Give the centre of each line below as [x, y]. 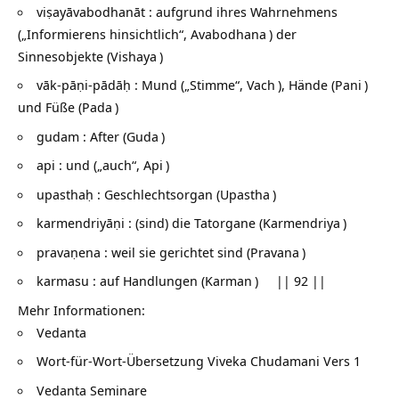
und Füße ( [50, 107]
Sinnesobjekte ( [64, 56]
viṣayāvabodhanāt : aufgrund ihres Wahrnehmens [187, 11]
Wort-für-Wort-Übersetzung [122, 361]
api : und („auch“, [90, 165]
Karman [228, 281]
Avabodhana [228, 33]
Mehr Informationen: [81, 309]
